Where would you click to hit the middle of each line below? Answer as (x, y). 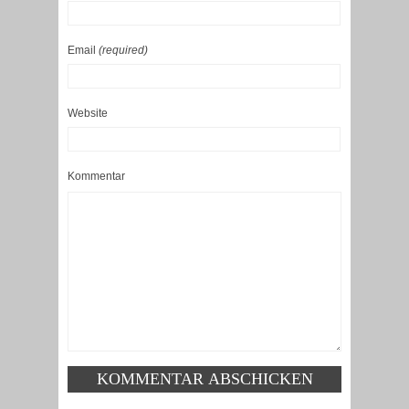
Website (88, 114)
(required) (123, 51)
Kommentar (96, 177)
